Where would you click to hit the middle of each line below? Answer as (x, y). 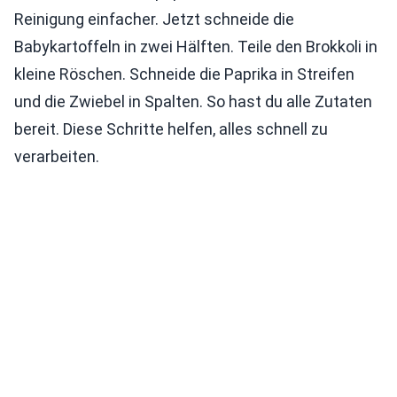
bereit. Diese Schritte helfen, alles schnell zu (171, 129)
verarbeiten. (57, 157)
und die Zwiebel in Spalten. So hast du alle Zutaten (193, 102)
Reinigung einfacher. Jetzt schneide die (154, 19)
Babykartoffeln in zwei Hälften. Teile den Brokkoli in (196, 47)
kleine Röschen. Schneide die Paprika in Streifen (184, 74)
